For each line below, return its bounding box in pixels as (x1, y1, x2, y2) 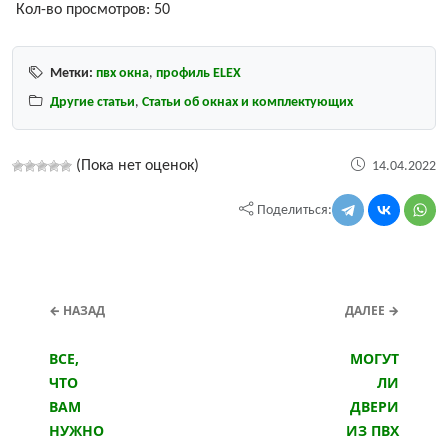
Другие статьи (50, 95, 135, 111)
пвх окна (96, 66, 149, 82)
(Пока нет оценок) (72, 158, 199, 175)
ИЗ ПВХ (346, 421, 399, 441)
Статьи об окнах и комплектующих (142, 95, 353, 111)
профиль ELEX (156, 66, 241, 82)
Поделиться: (257, 202, 332, 218)
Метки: (50, 66, 93, 82)
